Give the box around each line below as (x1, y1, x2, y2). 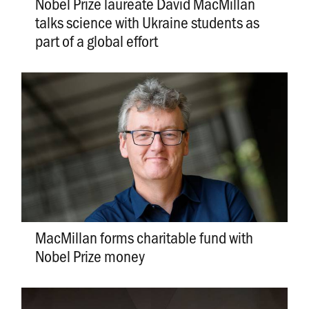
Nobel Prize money (34, 244, 145, 266)
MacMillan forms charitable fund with (34, 226, 253, 248)
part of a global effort (34, 30, 158, 52)
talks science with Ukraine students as (34, 11, 259, 33)
